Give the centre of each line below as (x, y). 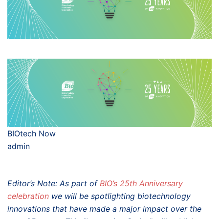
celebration (28, 196)
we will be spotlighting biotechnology (120, 196)
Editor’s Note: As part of (54, 183)
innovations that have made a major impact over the (104, 208)
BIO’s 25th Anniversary (141, 183)
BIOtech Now (32, 133)
